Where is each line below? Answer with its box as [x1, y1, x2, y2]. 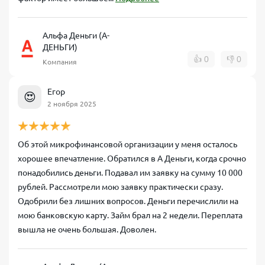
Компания [43, 58, 77, 66]
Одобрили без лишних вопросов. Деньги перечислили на [18, 196, 238, 206]
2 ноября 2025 [47, 99, 96, 108]
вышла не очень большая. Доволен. [18, 225, 156, 234]
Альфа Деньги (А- [43, 31, 109, 40]
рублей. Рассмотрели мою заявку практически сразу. [18, 182, 223, 192]
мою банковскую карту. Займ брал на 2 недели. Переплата [18, 211, 243, 220]
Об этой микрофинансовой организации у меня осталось [18, 140, 237, 149]
